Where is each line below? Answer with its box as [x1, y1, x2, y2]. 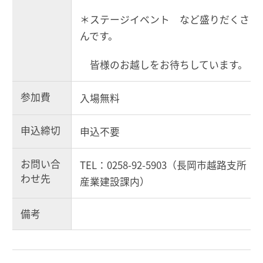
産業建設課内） [80, 174, 150, 188]
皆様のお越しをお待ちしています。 [80, 57, 248, 72]
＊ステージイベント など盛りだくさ [80, 12, 249, 26]
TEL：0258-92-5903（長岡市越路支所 [80, 157, 247, 172]
